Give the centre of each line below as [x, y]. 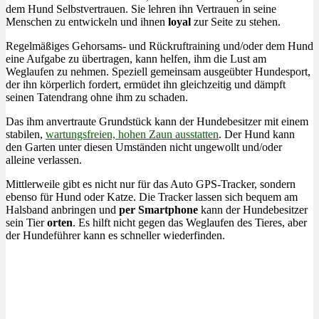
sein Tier [26, 222]
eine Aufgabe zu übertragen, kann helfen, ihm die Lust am [136, 58]
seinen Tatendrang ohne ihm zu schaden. [97, 97]
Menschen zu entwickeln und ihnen [87, 21]
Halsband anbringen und [62, 209]
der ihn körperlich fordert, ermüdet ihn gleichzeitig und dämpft [146, 84]
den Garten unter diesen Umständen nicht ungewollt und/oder [144, 147]
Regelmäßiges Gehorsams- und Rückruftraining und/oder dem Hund [159, 46]
